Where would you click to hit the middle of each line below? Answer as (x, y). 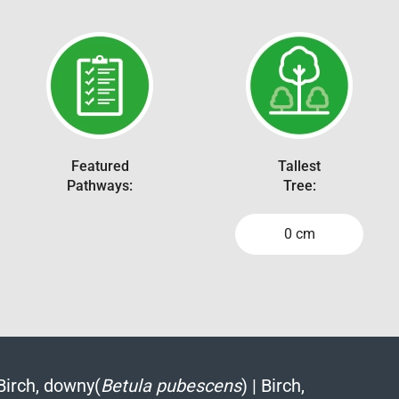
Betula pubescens (171, 385)
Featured (100, 166)
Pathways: (100, 185)
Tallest (299, 166)
